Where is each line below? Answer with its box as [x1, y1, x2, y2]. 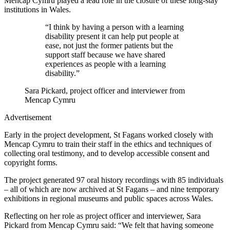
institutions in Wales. [4, 5, 71, 14]
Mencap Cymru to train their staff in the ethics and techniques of [4, 139, 212, 148]
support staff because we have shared [45, 50, 165, 59]
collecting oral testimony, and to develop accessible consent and [4, 148, 209, 158]
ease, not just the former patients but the [45, 41, 173, 50]
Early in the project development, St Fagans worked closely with [4, 130, 213, 139]
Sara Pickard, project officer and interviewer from [25, 86, 185, 95]
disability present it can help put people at [45, 31, 179, 41]
